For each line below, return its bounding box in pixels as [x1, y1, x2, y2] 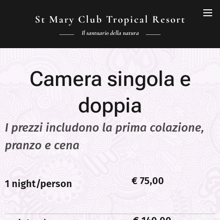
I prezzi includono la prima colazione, [5, 121, 204, 135]
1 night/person [5, 178, 72, 190]
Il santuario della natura [81, 29, 139, 37]
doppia [78, 93, 142, 117]
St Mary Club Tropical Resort [34, 13, 186, 26]
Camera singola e [29, 67, 191, 91]
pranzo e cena [5, 138, 80, 152]
